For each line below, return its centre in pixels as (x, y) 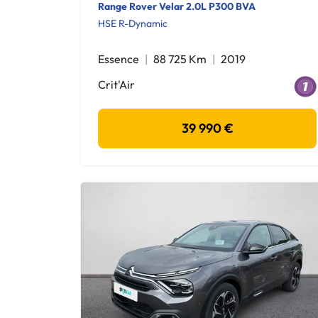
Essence (119, 59)
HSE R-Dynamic (133, 23)
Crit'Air (116, 84)
